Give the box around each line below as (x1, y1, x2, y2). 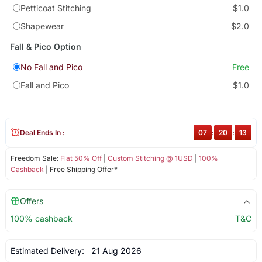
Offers (19, 195, 43, 206)
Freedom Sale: (10, 153, 60, 163)
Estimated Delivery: (10, 245, 87, 256)
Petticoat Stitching (20, 3, 91, 13)
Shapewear (20, 20, 64, 31)
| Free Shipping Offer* (43, 164, 118, 174)
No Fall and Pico (20, 62, 82, 73)
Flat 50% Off (60, 153, 102, 163)
